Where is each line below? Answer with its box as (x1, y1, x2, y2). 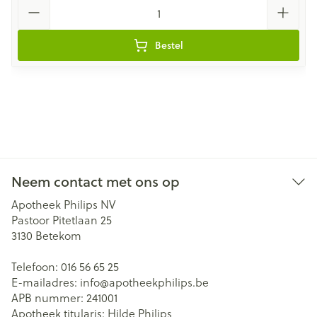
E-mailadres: (11, 274, 80, 290)
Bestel (155, 38, 183, 52)
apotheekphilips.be (109, 274, 209, 290)
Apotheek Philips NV (11, 196, 115, 212)
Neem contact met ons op (11, 171, 180, 192)
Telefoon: (11, 258, 61, 275)
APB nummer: (11, 289, 86, 306)
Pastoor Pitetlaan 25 (11, 212, 112, 228)
